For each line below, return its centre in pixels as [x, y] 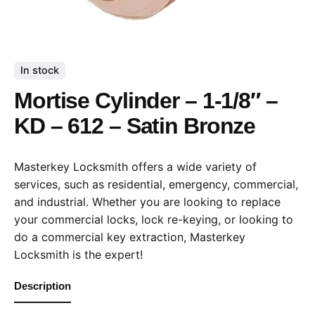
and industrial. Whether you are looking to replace [147, 201]
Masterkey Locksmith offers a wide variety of [135, 166]
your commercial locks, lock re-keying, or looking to [154, 219]
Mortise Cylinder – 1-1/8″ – [146, 100]
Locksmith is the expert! [78, 254]
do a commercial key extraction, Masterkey [130, 237]
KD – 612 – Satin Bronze [135, 126]
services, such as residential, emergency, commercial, [156, 184]
